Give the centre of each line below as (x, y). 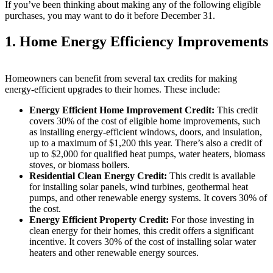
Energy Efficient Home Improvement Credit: (122, 110)
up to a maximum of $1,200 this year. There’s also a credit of (146, 143)
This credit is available (211, 175)
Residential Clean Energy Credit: (98, 175)
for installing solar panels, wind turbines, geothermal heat (139, 186)
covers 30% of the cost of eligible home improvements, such (145, 121)
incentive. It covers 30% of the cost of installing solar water (143, 241)
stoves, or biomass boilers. (80, 165)
